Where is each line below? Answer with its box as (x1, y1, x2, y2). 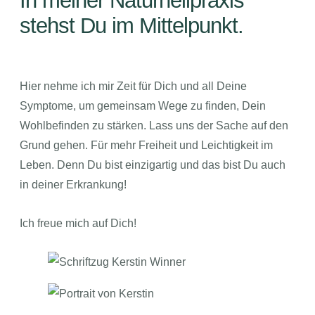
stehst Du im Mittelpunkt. (20, 13, 244, 38)
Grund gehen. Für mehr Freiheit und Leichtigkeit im (20, 138, 274, 151)
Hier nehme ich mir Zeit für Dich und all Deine (20, 79, 247, 92)
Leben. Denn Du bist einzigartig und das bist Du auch (20, 157, 286, 171)
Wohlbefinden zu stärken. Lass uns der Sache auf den (20, 118, 289, 131)
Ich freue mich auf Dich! (20, 217, 137, 230)
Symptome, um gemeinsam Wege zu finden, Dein (20, 98, 266, 112)
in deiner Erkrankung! (20, 177, 127, 191)
